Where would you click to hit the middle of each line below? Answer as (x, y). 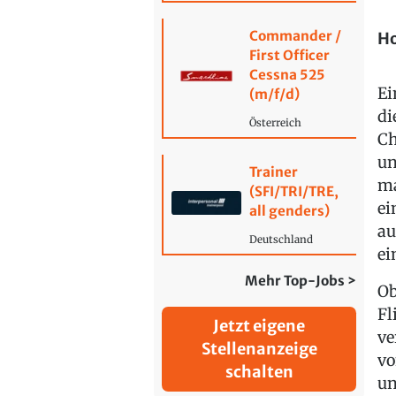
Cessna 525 (287, 74)
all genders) (289, 210)
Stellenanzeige (259, 349)
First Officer (289, 55)
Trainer (273, 171)
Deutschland (281, 239)
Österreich (275, 122)
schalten (259, 372)
